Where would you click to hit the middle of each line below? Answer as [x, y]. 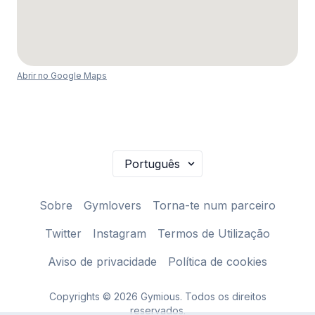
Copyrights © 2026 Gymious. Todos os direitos [157, 296]
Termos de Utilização [214, 233]
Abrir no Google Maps [62, 76]
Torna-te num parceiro [214, 205]
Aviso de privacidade [102, 262]
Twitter [63, 233]
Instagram [120, 233]
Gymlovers [112, 205]
